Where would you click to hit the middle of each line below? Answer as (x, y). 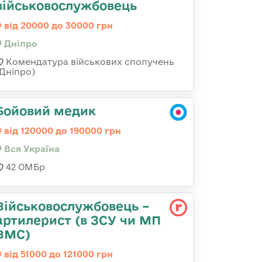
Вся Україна (31, 149)
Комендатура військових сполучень (89, 62)
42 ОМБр (24, 167)
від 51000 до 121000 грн (57, 254)
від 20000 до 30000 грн (57, 25)
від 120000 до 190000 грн (61, 131)
